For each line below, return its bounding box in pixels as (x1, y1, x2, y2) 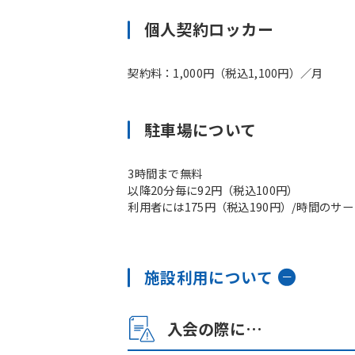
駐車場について (143, 117, 257, 141)
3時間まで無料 (128, 164, 203, 181)
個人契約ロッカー (143, 17, 274, 41)
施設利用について (143, 265, 273, 288)
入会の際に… (166, 317, 262, 341)
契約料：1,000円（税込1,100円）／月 (128, 64, 323, 82)
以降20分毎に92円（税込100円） (128, 181, 299, 198)
